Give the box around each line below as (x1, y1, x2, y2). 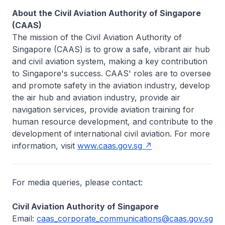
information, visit (12, 141, 77, 151)
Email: (12, 213, 37, 223)
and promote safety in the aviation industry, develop (12, 80, 210, 90)
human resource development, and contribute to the (12, 117, 213, 127)
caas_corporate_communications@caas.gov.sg (37, 213, 213, 223)
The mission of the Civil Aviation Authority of (12, 32, 182, 42)
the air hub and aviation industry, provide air (12, 92, 180, 102)
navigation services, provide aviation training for (12, 104, 194, 115)
